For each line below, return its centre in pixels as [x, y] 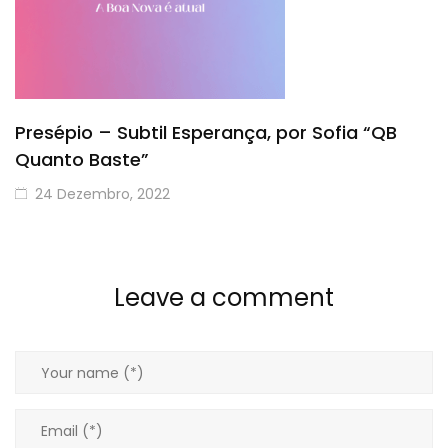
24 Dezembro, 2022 [102, 194]
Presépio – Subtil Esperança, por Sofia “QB [206, 132]
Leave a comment [224, 297]
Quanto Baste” [82, 159]
